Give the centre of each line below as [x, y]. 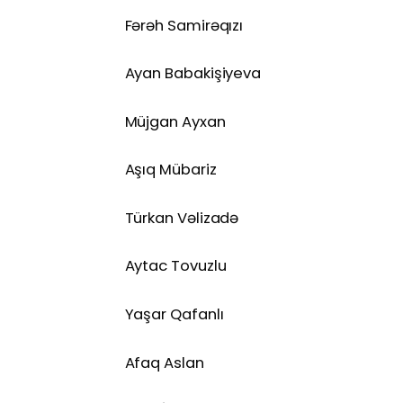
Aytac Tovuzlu [175, 266]
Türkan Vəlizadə [182, 218]
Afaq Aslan [164, 363]
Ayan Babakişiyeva [193, 74]
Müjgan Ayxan [175, 121]
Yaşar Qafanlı [174, 315]
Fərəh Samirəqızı [184, 25]
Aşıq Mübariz [170, 170]
